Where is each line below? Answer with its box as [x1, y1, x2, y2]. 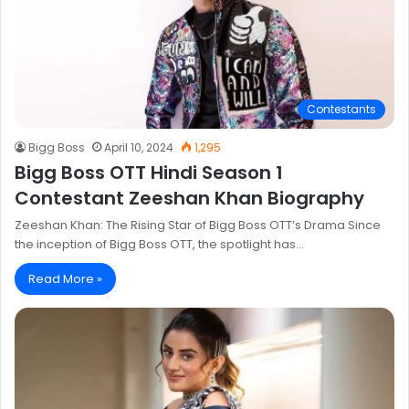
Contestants [307, 100, 376, 117]
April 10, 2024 [104, 139, 173, 155]
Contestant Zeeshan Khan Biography [15, 184, 364, 211]
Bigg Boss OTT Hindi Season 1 [15, 159, 283, 185]
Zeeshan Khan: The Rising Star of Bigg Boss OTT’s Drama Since [15, 215, 381, 234]
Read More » [28, 269, 102, 288]
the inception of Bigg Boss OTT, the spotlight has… [15, 235, 304, 253]
